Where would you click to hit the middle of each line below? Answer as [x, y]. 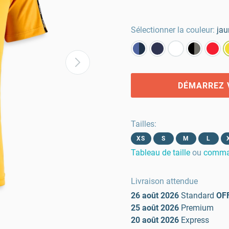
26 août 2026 [155, 196]
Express [195, 220]
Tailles [143, 124]
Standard [198, 196]
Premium [197, 208]
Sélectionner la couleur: [173, 30]
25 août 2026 [155, 208]
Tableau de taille [161, 153]
